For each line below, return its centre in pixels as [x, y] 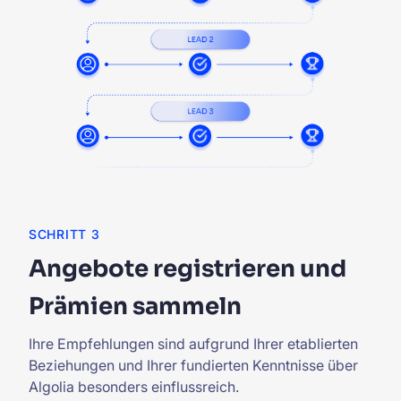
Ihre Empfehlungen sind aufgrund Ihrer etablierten [193, 344]
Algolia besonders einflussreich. [134, 387]
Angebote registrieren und [188, 269]
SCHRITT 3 [64, 235]
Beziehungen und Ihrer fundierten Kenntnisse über [193, 366]
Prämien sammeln [135, 307]
